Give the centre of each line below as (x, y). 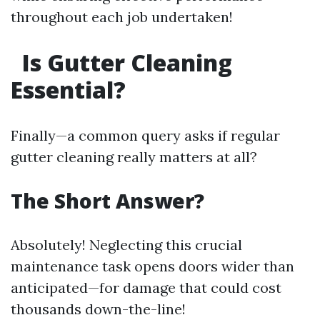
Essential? (68, 90)
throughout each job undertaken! (122, 17)
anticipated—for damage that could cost (146, 287)
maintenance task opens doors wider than (152, 266)
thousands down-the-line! (98, 309)
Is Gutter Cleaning (124, 62)
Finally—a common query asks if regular (145, 135)
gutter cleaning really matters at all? (134, 157)
